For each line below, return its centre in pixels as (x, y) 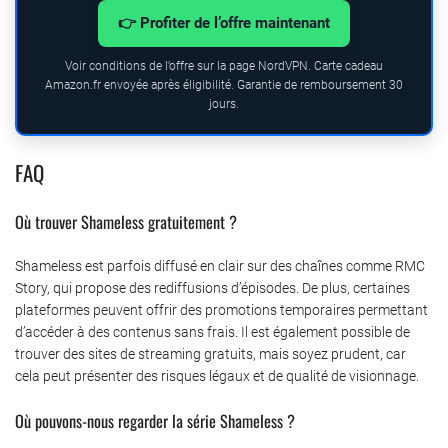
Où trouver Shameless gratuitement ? (126, 221)
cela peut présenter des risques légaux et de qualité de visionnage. (217, 375)
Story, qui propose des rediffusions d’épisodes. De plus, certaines (212, 287)
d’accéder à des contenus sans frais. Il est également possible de (212, 331)
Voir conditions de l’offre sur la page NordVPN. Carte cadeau (224, 65)
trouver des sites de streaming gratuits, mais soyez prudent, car (210, 353)
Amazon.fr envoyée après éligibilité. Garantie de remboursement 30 (224, 84)
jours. (224, 103)
